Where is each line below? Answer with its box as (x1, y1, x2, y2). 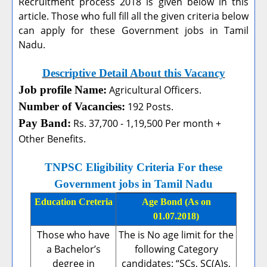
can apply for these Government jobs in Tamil (18, 24, 249, 38)
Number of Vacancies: (18, 100, 125, 113)
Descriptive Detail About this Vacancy (42, 67, 225, 80)
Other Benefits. (18, 132, 86, 146)
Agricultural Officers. (107, 83, 201, 97)
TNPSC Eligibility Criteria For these (45, 161, 222, 174)
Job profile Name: (18, 83, 107, 97)
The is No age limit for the (119, 228, 234, 242)
